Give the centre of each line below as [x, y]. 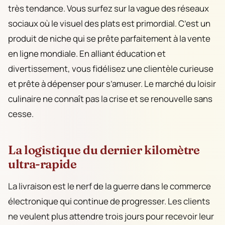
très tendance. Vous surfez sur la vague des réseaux [108, 9]
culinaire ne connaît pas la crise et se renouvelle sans [110, 99]
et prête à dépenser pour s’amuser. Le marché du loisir [112, 84]
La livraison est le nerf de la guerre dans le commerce [109, 186]
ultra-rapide [42, 164]
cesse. [21, 114]
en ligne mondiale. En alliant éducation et [87, 54]
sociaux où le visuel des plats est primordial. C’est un [109, 24]
